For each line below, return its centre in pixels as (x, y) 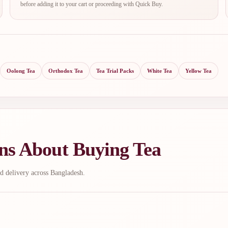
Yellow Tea (198, 70)
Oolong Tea (21, 70)
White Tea (160, 70)
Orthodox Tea (66, 70)
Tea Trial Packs (115, 70)
